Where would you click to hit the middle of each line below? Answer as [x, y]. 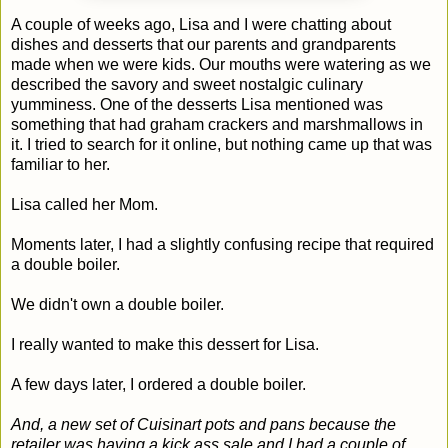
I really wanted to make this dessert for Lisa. [167, 344]
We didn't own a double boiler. [119, 304]
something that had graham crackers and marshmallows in [217, 124]
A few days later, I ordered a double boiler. [160, 384]
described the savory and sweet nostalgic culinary [187, 84]
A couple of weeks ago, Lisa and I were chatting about [201, 24]
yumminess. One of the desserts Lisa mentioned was [197, 104]
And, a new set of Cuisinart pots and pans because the [203, 424]
